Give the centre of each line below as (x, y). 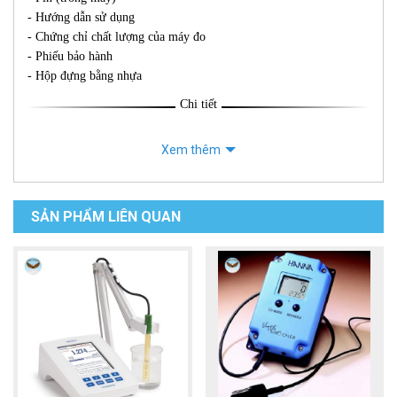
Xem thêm (191, 150)
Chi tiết (198, 105)
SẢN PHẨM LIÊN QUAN (106, 217)
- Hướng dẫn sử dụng (81, 18)
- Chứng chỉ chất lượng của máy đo (117, 37)
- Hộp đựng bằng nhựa (85, 76)
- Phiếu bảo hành (70, 57)
